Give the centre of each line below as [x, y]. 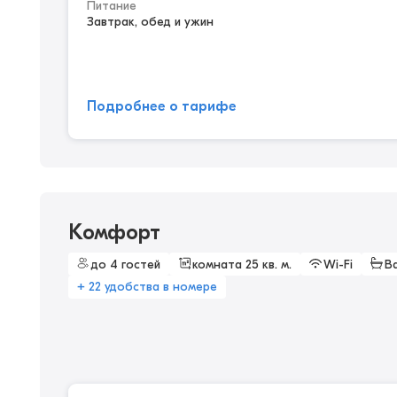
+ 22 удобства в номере [147, 287]
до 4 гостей [126, 264]
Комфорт [114, 232]
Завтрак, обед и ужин [150, 22]
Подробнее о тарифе [162, 106]
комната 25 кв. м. [242, 264]
